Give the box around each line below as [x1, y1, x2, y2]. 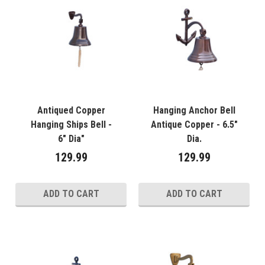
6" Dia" [57, 133, 85, 145]
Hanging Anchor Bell [153, 105, 235, 117]
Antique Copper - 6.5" [150, 119, 238, 131]
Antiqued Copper [37, 105, 105, 117]
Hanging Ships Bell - [30, 119, 112, 131]
